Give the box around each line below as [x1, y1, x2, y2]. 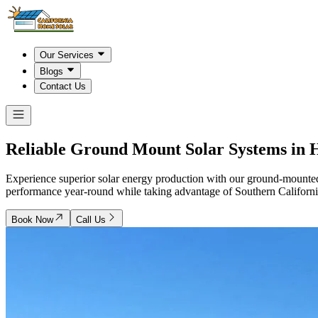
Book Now [11, 214, 53, 226]
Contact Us [40, 80, 86, 92]
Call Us [76, 214, 106, 226]
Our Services [40, 50, 94, 61]
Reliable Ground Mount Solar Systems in [6, 139, 309, 158]
